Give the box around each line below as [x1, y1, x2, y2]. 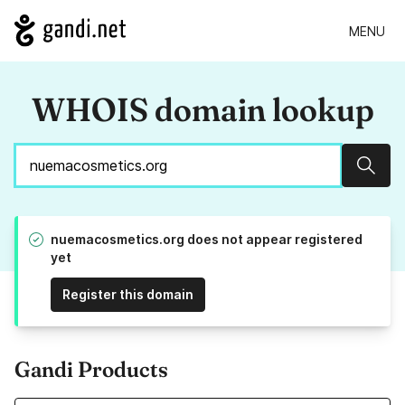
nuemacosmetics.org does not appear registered [51, 231, 363, 248]
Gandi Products [14, 356, 168, 383]
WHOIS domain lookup [31, 89, 374, 130]
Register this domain [62, 287, 193, 303]
